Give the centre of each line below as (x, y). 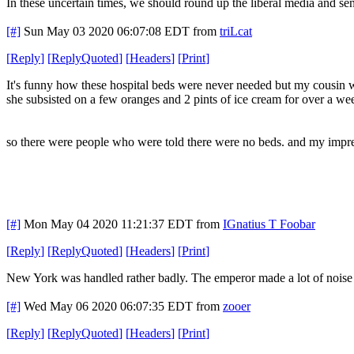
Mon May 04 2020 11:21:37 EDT (108, 224)
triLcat (236, 31)
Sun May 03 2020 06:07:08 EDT (107, 31)
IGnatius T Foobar (269, 224)
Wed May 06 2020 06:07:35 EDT (108, 306)
